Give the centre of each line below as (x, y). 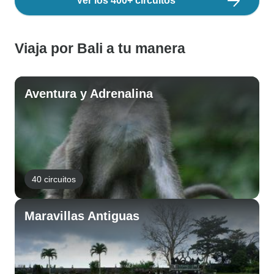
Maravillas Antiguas (82, 216)
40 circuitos (54, 179)
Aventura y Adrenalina (89, 94)
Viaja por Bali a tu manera (100, 48)
